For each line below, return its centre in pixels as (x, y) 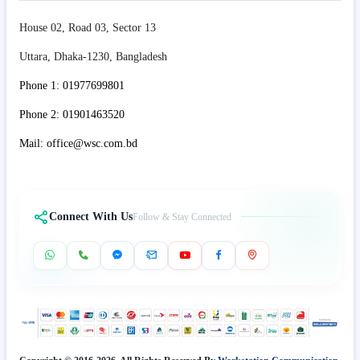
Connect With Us (91, 216)
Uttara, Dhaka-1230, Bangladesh (93, 56)
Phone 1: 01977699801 (72, 85)
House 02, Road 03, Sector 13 (88, 27)
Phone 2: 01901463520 (72, 114)
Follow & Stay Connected (182, 217)
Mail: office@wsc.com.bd (78, 143)
